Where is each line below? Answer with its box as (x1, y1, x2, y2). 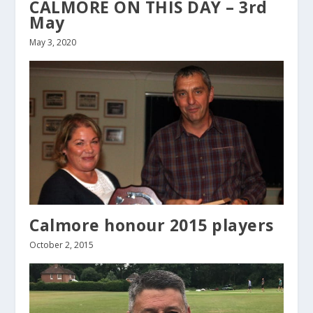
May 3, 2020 (29, 36, 77, 48)
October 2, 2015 (29, 238, 94, 251)
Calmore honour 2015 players (29, 213, 274, 236)
